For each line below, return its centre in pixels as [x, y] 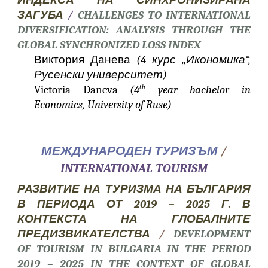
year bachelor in [198, 90]
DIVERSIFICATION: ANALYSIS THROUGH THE [134, 30]
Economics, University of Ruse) [103, 105]
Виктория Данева [85, 60]
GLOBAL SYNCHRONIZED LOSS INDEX [109, 45]
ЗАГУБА [43, 15]
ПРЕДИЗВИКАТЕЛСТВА [88, 234]
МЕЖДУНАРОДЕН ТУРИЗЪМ [131, 151]
